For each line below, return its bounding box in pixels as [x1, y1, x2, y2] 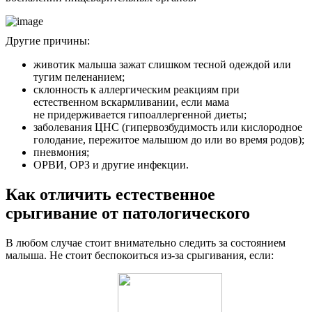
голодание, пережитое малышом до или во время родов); [33, 134, 304, 146]
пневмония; [33, 146, 89, 159]
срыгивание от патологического [6, 204, 250, 223]
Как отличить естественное [6, 185, 215, 204]
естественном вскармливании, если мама [33, 96, 229, 109]
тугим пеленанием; [33, 71, 125, 84]
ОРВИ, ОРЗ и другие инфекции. [33, 159, 189, 171]
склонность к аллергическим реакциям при [33, 84, 240, 96]
